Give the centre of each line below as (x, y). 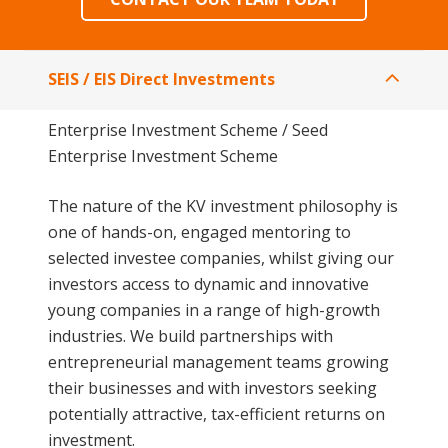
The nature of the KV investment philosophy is (223, 205)
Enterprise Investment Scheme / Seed (188, 129)
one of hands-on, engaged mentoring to (199, 231)
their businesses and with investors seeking (212, 387)
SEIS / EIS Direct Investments (161, 78)
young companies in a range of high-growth (214, 309)
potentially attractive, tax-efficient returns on (216, 413)
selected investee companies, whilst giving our (221, 257)
